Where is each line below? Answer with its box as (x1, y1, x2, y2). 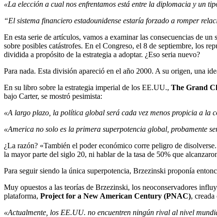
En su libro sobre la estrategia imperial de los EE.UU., (4, 83, 171, 92)
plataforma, (4, 192, 40, 201)
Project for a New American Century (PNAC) (40, 192, 191, 201)
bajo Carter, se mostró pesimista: (4, 92, 102, 101)
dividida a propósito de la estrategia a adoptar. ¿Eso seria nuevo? (4, 50, 200, 59)
